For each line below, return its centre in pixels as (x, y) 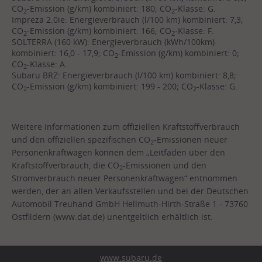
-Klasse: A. (47, 64)
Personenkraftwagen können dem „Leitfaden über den (118, 153)
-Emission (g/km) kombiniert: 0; (179, 53)
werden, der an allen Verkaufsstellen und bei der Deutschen (130, 191)
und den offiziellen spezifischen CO (81, 140)
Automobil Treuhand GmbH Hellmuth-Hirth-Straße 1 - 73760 (130, 204)
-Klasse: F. (194, 31)
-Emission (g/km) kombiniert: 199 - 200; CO (110, 87)
